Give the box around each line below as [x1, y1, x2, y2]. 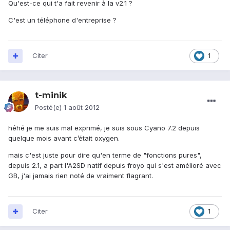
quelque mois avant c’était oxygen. [8, 134, 120, 143]
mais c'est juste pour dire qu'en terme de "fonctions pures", [8, 151, 202, 160]
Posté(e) [35, 103, 64, 112]
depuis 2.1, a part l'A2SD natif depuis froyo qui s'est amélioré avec [8, 161, 221, 170]
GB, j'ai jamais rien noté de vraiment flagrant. [8, 171, 153, 180]
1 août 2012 [64, 103, 100, 112]
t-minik [35, 90, 67, 101]
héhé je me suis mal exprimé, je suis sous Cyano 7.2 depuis [8, 124, 200, 132]
